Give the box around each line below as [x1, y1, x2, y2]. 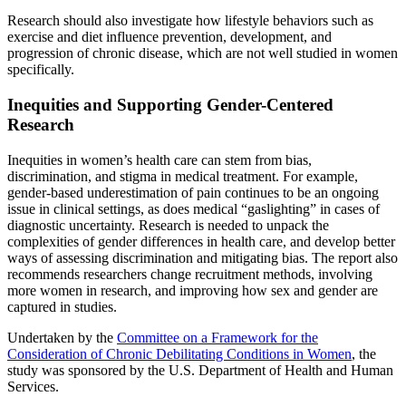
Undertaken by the [7, 329, 117, 345]
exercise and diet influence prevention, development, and [7, 29, 332, 45]
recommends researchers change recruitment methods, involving [7, 266, 372, 282]
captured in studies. [7, 298, 117, 314]
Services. [7, 378, 59, 394]
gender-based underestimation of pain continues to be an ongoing [7, 184, 379, 200]
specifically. [7, 62, 74, 78]
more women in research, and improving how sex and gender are [7, 282, 378, 298]
